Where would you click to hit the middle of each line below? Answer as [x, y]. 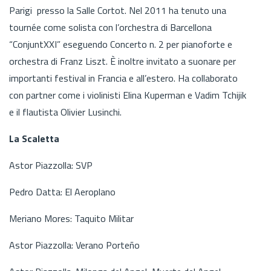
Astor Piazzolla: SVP [51, 165]
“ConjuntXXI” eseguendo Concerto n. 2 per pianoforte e [121, 44]
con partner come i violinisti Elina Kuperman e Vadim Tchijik [128, 95]
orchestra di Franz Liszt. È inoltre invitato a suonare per [122, 61]
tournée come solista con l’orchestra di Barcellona [110, 27]
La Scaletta [35, 138]
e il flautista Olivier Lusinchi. [65, 112]
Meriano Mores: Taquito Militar [71, 218]
